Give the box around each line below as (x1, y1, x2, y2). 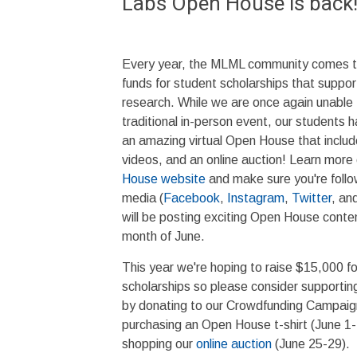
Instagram (227, 191, 284, 206)
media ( (122, 191, 163, 206)
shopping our (122, 337, 196, 351)
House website (122, 172, 206, 186)
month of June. (122, 229, 205, 244)
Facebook (163, 191, 220, 206)
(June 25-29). (272, 337, 350, 351)
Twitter (292, 191, 331, 206)
